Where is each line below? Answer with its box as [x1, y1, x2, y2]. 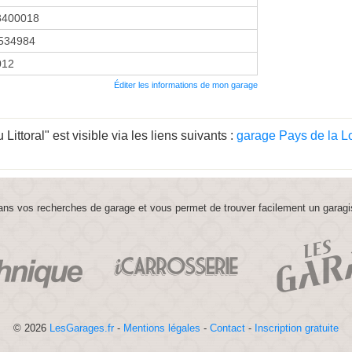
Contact [210, 321, 245, 334]
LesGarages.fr [49, 321, 114, 334]
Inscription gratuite [255, 321, 339, 334]
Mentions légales [123, 321, 200, 334]
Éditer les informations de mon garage [114, 79, 258, 90]
